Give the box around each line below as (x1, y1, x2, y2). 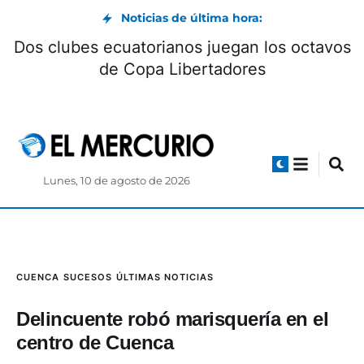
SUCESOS (63, 271, 112, 284)
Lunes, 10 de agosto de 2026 (42, 175, 190, 188)
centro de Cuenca (16, 331, 173, 354)
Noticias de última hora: (121, 11, 262, 25)
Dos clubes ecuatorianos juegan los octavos (13, 37, 351, 57)
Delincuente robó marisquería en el (16, 308, 328, 331)
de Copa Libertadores (98, 59, 266, 79)
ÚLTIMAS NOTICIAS (116, 271, 214, 284)
